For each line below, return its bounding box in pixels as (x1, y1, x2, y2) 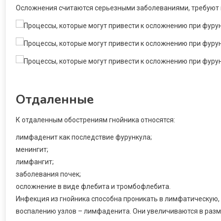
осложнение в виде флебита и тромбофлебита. (16, 182, 171, 190)
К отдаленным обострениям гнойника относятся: (16, 115, 175, 124)
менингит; (16, 145, 48, 153)
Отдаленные (16, 90, 94, 108)
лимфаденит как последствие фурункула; (16, 133, 152, 141)
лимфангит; (16, 157, 54, 166)
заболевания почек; (16, 170, 81, 178)
